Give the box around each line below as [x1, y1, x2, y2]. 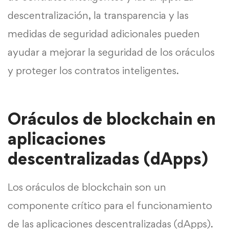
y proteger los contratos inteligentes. [8, 64, 179, 77]
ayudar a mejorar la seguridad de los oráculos [8, 45, 215, 58]
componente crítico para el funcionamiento [8, 199, 212, 212]
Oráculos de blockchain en [8, 108, 216, 129]
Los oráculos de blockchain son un [8, 180, 166, 193]
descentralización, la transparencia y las [8, 9, 189, 21]
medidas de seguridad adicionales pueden [8, 27, 200, 40]
